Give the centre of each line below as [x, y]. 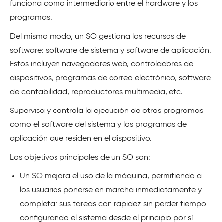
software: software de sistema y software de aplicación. [111, 51]
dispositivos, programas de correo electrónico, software [110, 78]
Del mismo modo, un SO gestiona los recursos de [98, 37]
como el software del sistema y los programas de [98, 125]
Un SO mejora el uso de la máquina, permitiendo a [111, 176]
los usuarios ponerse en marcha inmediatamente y [111, 190]
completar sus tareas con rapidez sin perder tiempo [113, 204]
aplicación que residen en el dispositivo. [81, 139]
